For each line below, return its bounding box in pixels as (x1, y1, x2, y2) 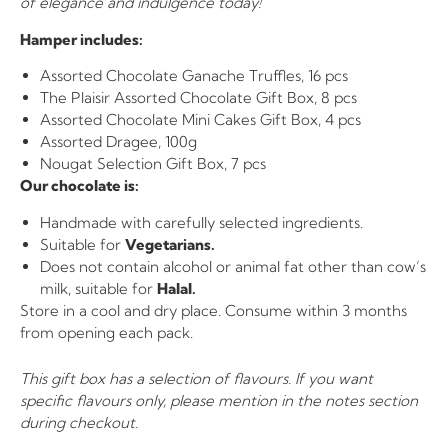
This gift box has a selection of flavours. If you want (20, 368, 373, 388)
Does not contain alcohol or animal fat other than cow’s (40, 256, 426, 276)
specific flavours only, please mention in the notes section (20, 390, 418, 410)
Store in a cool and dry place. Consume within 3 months (20, 300, 407, 320)
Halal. (157, 278, 196, 298)
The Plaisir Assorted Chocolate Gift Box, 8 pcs (40, 88, 357, 108)
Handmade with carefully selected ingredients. (40, 212, 363, 232)
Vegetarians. (125, 234, 215, 254)
